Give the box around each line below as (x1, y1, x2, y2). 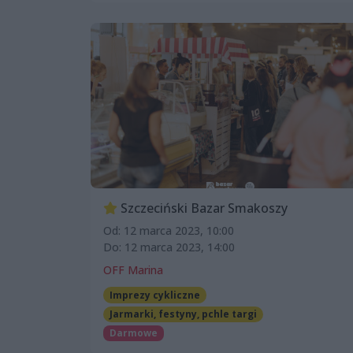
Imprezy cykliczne (109, 288, 200, 302)
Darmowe (109, 325, 158, 340)
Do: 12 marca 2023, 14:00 (103, 239, 235, 255)
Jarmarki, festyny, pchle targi (109, 307, 257, 321)
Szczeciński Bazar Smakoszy (117, 199, 288, 217)
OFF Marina (103, 262, 163, 277)
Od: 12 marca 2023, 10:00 (103, 222, 234, 238)
